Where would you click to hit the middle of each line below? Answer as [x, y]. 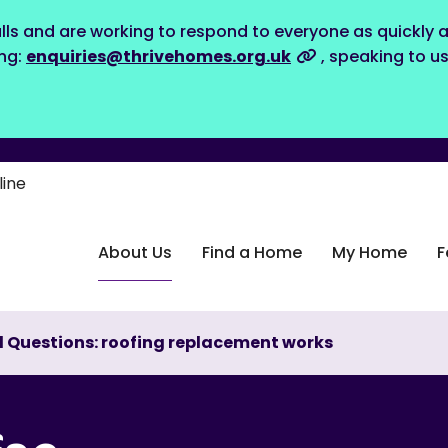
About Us [135, 252]
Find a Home [252, 252]
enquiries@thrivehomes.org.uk [158, 56]
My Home [369, 252]
